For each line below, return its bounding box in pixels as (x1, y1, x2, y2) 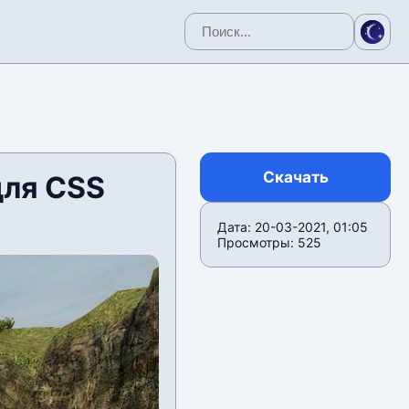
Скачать (262, 168, 329, 186)
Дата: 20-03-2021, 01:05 (217, 219, 369, 235)
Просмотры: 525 (217, 235, 322, 250)
